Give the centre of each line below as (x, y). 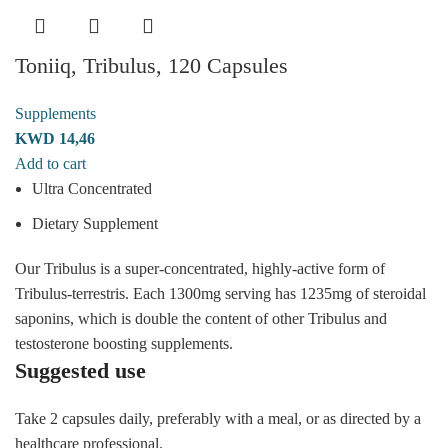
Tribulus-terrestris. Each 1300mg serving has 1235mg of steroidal (220, 293)
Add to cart (50, 163)
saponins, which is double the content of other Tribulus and (201, 318)
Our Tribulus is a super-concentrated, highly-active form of (200, 268)
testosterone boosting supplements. (124, 343)
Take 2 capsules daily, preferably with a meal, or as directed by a (218, 418)
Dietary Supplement (95, 223)
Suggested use (80, 370)
